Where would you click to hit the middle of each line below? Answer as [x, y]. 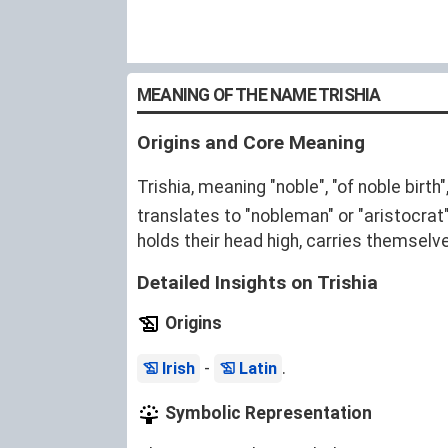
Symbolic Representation [266, 413]
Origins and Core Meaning [251, 142]
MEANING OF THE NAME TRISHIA [259, 95]
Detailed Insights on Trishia [257, 282]
